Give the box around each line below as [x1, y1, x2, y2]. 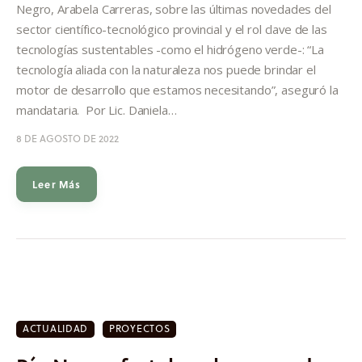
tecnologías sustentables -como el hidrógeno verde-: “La [16, 40, 324, 57]
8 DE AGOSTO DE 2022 [16, 131, 119, 145]
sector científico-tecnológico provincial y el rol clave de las [16, 20, 327, 37]
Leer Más [32, 176, 82, 192]
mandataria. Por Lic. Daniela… [16, 101, 177, 118]
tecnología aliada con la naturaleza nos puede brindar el [16, 61, 316, 78]
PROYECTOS [108, 321, 170, 335]
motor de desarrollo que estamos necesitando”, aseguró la [16, 81, 339, 98]
